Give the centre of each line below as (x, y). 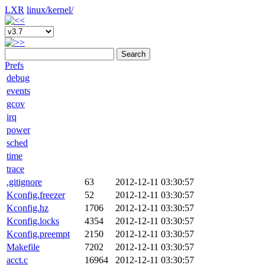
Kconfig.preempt (38, 234)
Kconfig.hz (28, 208)
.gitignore (24, 182)
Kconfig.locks (33, 221)
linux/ (37, 10)
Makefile (23, 247)
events (18, 91)
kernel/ (61, 10)
